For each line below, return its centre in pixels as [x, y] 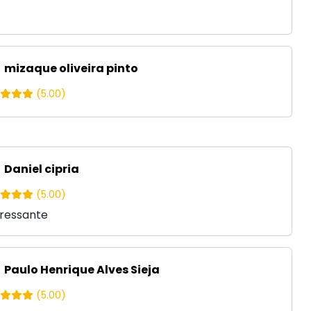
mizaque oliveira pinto [70, 68]
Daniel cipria [41, 169]
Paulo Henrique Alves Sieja [81, 269]
